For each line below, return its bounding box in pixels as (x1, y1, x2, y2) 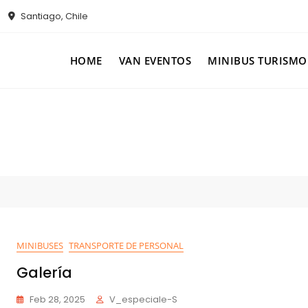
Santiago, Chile (19, 10, 88, 23)
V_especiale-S (109, 292, 177, 306)
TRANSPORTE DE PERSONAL (69, 239, 184, 252)
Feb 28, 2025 (30, 292, 85, 306)
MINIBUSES (16, 239, 63, 252)
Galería (16, 262, 72, 283)
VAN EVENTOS (118, 53, 191, 67)
